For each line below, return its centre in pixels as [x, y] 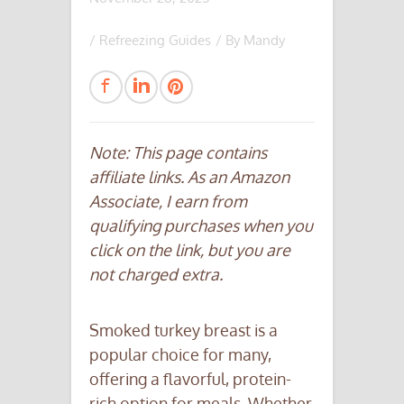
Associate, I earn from [168, 201]
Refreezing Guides [155, 40]
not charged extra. [156, 274]
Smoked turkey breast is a [184, 330]
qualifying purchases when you [201, 225]
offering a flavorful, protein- [190, 379]
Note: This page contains [178, 152]
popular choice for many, [180, 354]
